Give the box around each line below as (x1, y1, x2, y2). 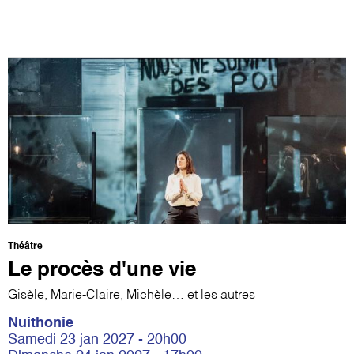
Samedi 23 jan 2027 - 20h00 (8, 332, 186, 347)
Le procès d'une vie (8, 259, 196, 281)
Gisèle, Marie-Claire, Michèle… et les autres (8, 288, 255, 302)
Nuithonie (8, 315, 73, 330)
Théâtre (8, 241, 43, 251)
